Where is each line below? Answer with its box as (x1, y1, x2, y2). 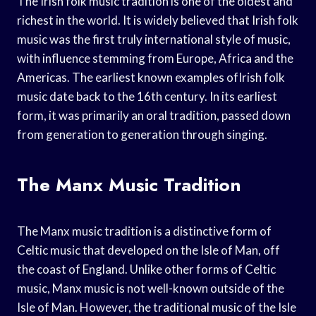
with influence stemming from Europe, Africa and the (17, 50, 293, 66)
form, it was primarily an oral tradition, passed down (17, 107, 291, 123)
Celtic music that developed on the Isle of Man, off (17, 242, 280, 257)
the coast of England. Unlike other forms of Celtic (17, 261, 276, 276)
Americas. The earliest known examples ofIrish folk (17, 69, 285, 85)
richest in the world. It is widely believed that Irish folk (17, 12, 298, 28)
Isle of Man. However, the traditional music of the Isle (17, 299, 296, 315)
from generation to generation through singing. (17, 126, 267, 142)
